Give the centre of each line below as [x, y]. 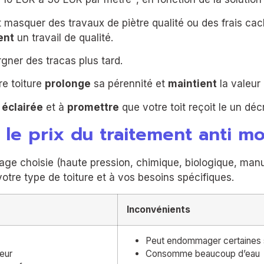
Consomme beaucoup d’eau [203, 253]
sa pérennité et [129, 84]
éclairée [22, 107]
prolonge [68, 84]
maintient [192, 84]
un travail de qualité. [64, 37]
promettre [93, 107]
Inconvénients [159, 209]
